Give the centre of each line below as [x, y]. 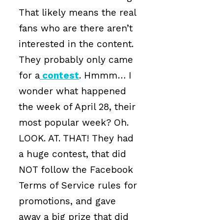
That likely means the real [77, 12]
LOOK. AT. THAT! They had [76, 138]
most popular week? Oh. [74, 122]
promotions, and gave [67, 201]
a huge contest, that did [72, 154]
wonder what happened [72, 91]
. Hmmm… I [105, 75]
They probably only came [76, 59]
